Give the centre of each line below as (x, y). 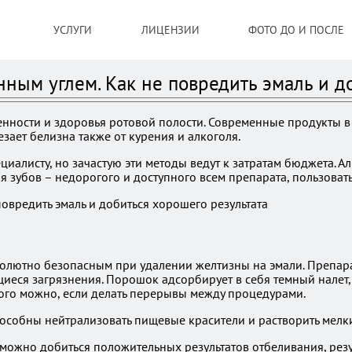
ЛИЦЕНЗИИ (170, 30)
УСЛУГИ (73, 30)
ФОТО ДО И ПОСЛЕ (297, 30)
